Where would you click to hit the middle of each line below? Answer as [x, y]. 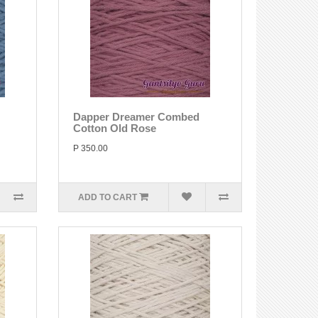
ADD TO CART [108, 197]
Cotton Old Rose [114, 128]
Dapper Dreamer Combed [136, 117]
